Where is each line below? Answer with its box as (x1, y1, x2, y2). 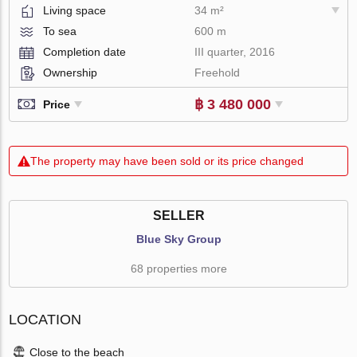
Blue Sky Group (135, 232, 222, 245)
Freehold (194, 65, 241, 79)
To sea (43, 24, 77, 37)
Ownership (43, 65, 98, 79)
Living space (43, 3, 107, 17)
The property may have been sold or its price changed (30, 154, 304, 167)
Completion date (43, 45, 127, 58)
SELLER (152, 208, 205, 222)
